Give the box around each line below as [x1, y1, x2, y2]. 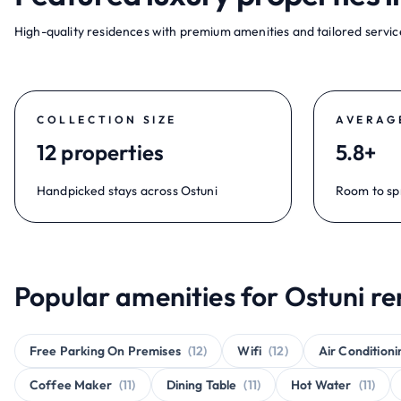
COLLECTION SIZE [37, 113, 177, 126]
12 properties [37, 139, 165, 166]
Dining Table [166, 377, 237, 393]
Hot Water [291, 377, 352, 393]
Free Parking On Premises [30, 343, 181, 359]
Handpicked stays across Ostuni [37, 183, 218, 199]
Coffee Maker [30, 377, 112, 393]
